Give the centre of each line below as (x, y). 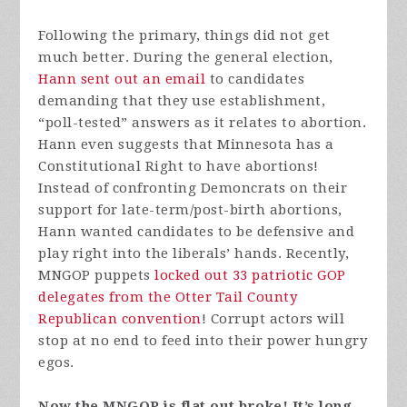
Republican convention (120, 319)
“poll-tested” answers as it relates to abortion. (203, 123)
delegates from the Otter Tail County (168, 298)
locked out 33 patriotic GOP (250, 276)
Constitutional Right (111, 167)
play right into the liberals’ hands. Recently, (194, 254)
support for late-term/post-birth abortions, (190, 210)
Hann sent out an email (122, 79)
